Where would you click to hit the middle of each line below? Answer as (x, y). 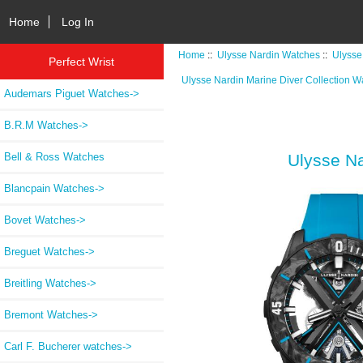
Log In (78, 21)
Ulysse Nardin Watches (269, 54)
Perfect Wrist (82, 61)
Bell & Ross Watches (54, 156)
